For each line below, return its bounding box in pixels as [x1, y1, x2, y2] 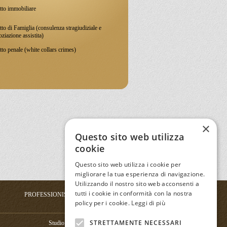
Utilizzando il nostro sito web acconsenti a [75, 179, 199, 188]
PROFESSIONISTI [24, 191, 73, 198]
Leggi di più [131, 199, 165, 207]
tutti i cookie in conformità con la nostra [75, 189, 193, 198]
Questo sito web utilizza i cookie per [75, 160, 181, 169]
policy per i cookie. [75, 199, 132, 207]
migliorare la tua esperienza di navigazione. [75, 170, 205, 178]
